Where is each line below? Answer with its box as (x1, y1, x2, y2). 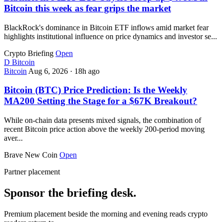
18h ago (74, 66, 100, 75)
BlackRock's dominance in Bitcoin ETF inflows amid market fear (4, 23, 209, 32)
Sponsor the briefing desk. (4, 186, 136, 199)
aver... (4, 134, 23, 143)
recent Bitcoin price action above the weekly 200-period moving (4, 125, 205, 134)
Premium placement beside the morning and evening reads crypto (4, 209, 208, 218)
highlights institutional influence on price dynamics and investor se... (4, 32, 217, 41)
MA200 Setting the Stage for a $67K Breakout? (4, 96, 197, 107)
